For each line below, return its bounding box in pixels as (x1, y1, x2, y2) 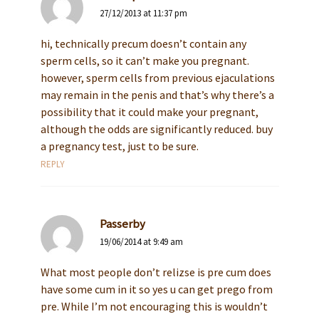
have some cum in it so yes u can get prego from (40, 282, 273, 297)
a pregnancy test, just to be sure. (40, 139, 199, 154)
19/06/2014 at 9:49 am (99, 236, 183, 249)
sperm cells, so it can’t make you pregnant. (40, 53, 249, 68)
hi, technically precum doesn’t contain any (40, 36, 246, 51)
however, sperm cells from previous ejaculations (40, 70, 275, 85)
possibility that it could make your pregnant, (40, 105, 258, 120)
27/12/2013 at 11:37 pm (99, 7, 187, 20)
